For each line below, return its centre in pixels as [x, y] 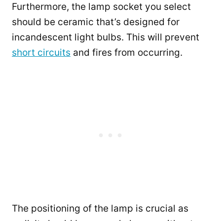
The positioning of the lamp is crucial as [100, 209]
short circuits [41, 53]
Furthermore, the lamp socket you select [101, 7]
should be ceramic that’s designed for [96, 22]
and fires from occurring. [127, 53]
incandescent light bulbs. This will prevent [106, 37]
